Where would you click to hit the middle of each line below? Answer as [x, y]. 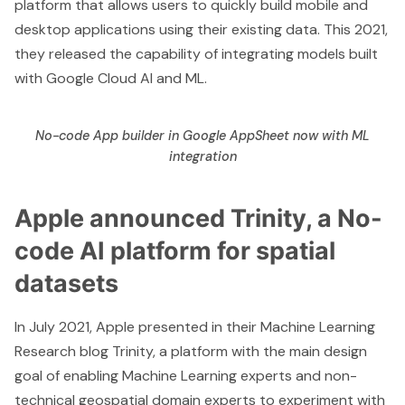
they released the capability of [118, 53]
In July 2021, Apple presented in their [137, 327]
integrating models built [300, 53]
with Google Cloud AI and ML [109, 78]
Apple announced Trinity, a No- [198, 219]
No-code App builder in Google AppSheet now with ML [202, 136]
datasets [66, 284]
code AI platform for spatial [175, 251]
